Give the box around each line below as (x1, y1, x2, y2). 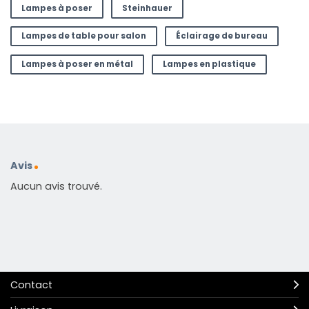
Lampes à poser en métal (21, 58, 133, 70)
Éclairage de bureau (175, 30, 268, 42)
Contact (10, 277, 52, 292)
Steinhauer (121, 2, 172, 14)
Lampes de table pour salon (21, 30, 146, 42)
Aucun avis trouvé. (10, 179, 102, 194)
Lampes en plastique (162, 58, 256, 70)
